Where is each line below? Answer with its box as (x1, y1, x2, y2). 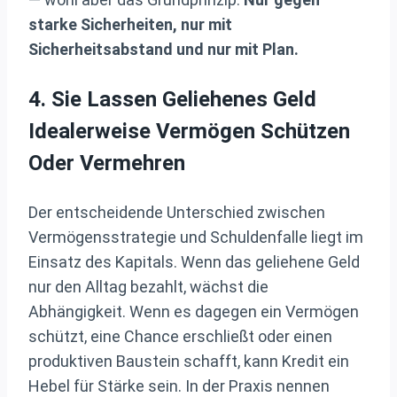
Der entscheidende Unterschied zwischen (28, 203, 325, 222)
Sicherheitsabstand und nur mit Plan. (28, 40, 299, 59)
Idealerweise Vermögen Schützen (28, 119, 350, 144)
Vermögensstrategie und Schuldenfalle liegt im (28, 228, 363, 247)
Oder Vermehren (28, 151, 185, 176)
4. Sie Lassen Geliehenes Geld (28, 87, 316, 113)
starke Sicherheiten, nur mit (28, 15, 232, 35)
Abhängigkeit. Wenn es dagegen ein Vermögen (28, 302, 359, 322)
